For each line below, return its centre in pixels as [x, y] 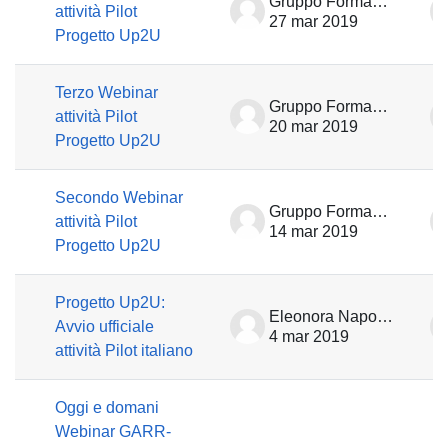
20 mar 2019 [313, 126]
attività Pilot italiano [124, 350]
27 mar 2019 [313, 21]
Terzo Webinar [106, 92]
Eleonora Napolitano [385, 316]
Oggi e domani [107, 407]
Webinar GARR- [113, 431]
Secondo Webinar [119, 197]
